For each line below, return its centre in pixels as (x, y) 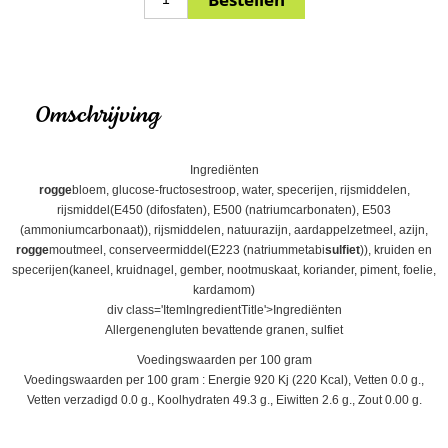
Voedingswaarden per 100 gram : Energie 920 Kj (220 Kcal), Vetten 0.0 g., (224, 379)
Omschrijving (98, 115)
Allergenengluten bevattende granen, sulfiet (224, 329)
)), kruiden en (396, 249)
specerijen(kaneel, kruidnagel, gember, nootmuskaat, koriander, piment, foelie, (224, 269)
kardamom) (224, 289)
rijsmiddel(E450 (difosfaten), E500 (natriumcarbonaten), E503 (224, 209)
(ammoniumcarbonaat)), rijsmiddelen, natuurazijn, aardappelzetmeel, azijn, (224, 229)
